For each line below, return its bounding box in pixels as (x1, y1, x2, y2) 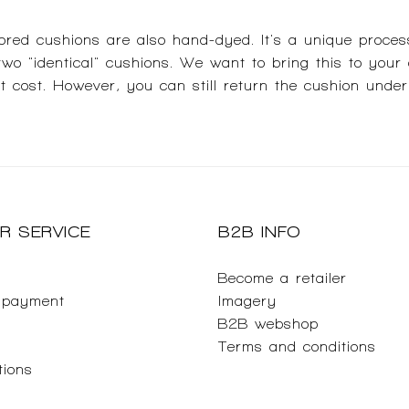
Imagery (218, 293, 277, 309)
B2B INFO (218, 223, 301, 240)
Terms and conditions (218, 339, 376, 354)
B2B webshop (218, 316, 319, 331)
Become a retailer (218, 270, 347, 286)
